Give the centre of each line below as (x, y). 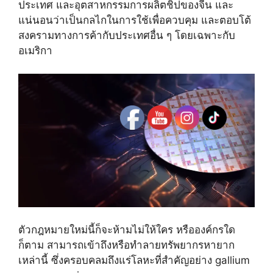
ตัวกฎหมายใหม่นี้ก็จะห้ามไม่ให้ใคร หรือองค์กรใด (127, 230)
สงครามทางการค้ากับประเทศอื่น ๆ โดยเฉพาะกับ (127, 35)
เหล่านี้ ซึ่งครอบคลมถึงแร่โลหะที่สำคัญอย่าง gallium (134, 261)
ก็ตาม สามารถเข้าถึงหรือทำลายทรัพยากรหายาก (126, 245)
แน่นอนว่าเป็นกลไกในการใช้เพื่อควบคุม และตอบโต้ (135, 20)
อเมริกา (35, 50)
